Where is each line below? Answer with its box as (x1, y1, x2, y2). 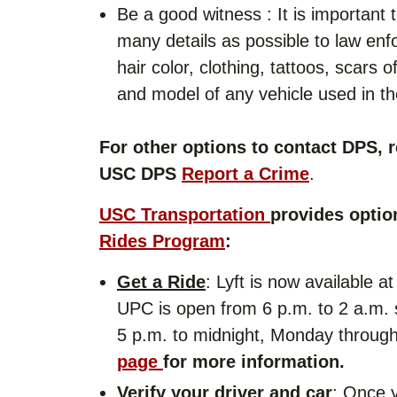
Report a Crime (182, 163, 309, 183)
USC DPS (99, 163, 182, 183)
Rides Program (99, 230, 225, 251)
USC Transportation (99, 204, 270, 224)
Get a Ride (117, 271, 206, 292)
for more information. (163, 351, 345, 371)
